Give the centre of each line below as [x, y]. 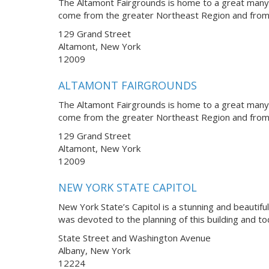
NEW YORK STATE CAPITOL [128, 188]
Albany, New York [94, 250]
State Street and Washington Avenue [134, 237]
